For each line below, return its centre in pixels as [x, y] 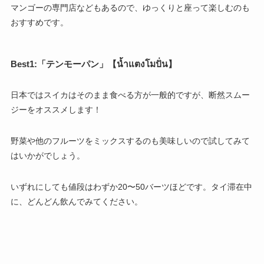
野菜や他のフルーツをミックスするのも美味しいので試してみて [130, 141]
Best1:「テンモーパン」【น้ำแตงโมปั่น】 [93, 64]
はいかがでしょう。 [47, 156]
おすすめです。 [39, 23]
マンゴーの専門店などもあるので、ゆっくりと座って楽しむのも [130, 8]
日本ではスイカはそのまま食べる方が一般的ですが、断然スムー [130, 95]
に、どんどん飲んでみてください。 [76, 202]
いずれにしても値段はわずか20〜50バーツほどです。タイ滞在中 [131, 187]
